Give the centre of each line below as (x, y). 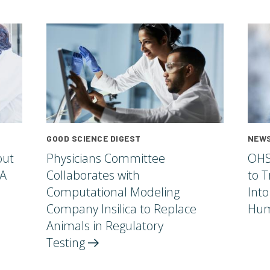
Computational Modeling (113, 192)
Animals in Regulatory (105, 226)
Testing (67, 243)
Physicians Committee (106, 159)
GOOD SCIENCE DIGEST (94, 139)
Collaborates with (93, 175)
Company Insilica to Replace (122, 209)
